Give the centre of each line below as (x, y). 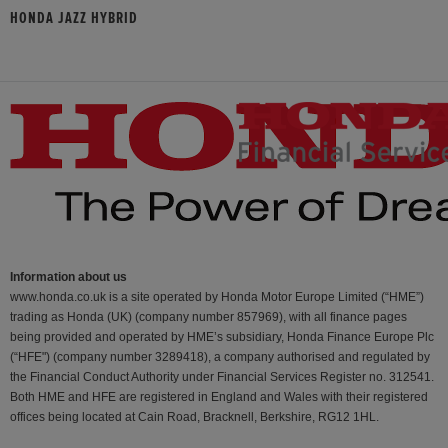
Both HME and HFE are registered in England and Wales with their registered (219, 397)
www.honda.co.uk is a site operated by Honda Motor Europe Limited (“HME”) (217, 297)
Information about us (68, 277)
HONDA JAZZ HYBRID (74, 18)
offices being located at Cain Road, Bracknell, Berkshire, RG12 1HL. (194, 417)
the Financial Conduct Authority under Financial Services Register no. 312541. (222, 377)
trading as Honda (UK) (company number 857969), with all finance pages (208, 317)
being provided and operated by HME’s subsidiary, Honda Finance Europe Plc (222, 337)
